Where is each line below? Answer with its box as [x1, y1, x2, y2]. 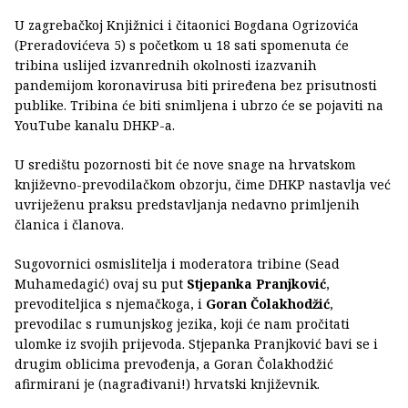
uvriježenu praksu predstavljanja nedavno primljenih [15, 195, 360, 213]
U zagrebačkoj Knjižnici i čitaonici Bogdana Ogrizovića [15, 15, 359, 34]
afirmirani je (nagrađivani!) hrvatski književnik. [15, 374, 320, 393]
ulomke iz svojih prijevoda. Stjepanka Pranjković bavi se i [15, 334, 378, 352]
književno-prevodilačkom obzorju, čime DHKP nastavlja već [15, 175, 391, 193]
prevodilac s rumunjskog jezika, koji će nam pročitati [15, 314, 350, 332]
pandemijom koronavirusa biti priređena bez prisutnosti [15, 76, 377, 94]
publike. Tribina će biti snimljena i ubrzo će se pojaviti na [15, 96, 383, 114]
